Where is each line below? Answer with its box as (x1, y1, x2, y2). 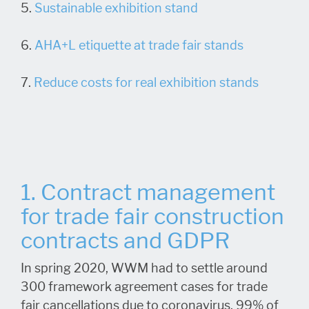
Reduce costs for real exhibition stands (34, 74, 261, 90)
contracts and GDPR (21, 226, 230, 255)
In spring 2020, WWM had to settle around (21, 260, 268, 276)
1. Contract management (21, 178, 275, 206)
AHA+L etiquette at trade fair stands (34, 37, 246, 53)
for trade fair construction (21, 202, 284, 230)
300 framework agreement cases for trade (21, 279, 268, 295)
